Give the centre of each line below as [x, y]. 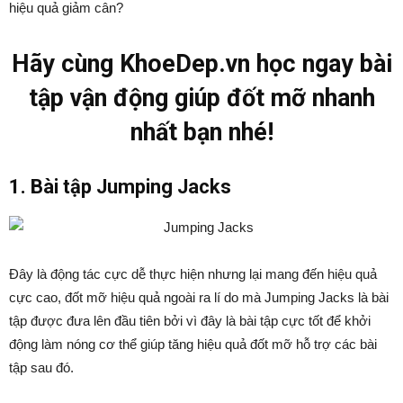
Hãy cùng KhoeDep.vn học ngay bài [201, 64]
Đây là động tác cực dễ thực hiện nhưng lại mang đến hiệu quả [193, 274]
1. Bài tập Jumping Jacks [120, 187]
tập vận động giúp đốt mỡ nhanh [201, 98]
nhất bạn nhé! [201, 132]
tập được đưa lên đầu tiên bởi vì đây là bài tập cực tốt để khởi [190, 321]
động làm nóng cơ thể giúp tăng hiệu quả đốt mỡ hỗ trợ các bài [193, 344]
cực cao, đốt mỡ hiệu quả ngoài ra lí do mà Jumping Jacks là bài [199, 297]
